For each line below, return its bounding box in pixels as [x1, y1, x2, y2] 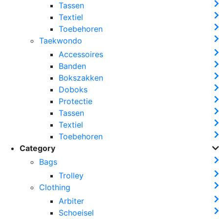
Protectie [59, 96, 92, 106]
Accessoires [59, 49, 103, 59]
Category [20, 143, 55, 153]
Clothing [39, 182, 70, 192]
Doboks [59, 84, 88, 94]
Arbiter [59, 196, 84, 206]
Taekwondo [39, 35, 82, 45]
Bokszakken [59, 72, 103, 83]
